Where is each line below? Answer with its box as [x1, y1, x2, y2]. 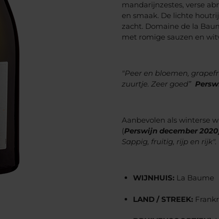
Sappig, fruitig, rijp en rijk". [122, 136, 217, 146]
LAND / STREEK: [132, 194, 193, 204]
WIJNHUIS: [132, 173, 175, 182]
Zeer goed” [151, 79, 195, 88]
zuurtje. [122, 79, 151, 88]
